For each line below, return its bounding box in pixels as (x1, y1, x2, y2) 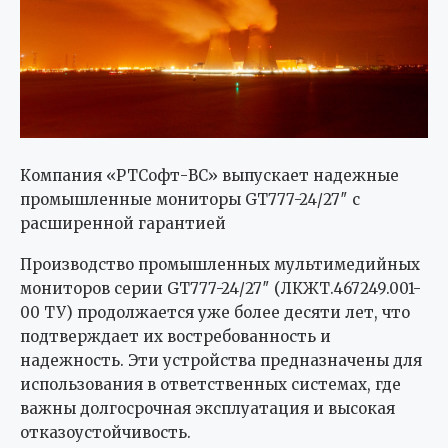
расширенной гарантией (20, 214, 226, 234)
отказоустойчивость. (20, 423, 191, 443)
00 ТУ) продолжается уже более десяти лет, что (20, 303, 410, 323)
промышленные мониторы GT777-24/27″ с (20, 190, 360, 210)
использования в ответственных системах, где (20, 375, 401, 395)
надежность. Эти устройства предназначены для (20, 351, 422, 371)
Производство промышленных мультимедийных (20, 255, 420, 275)
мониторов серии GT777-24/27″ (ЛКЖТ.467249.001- (20, 279, 421, 299)
